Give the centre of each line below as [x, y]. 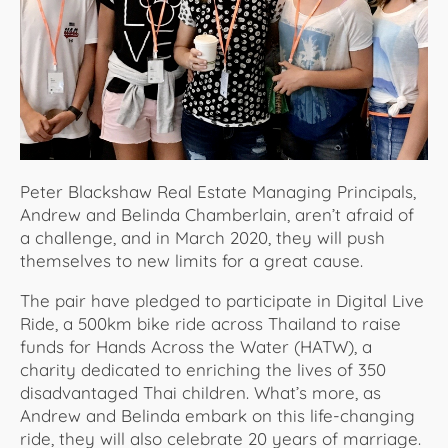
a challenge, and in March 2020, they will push [202, 237]
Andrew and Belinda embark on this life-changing [217, 415]
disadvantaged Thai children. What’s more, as [200, 392]
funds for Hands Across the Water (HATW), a [196, 346]
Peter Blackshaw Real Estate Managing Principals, [218, 191]
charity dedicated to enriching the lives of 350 [203, 369]
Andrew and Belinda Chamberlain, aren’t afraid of [217, 214]
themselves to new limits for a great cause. [196, 260]
